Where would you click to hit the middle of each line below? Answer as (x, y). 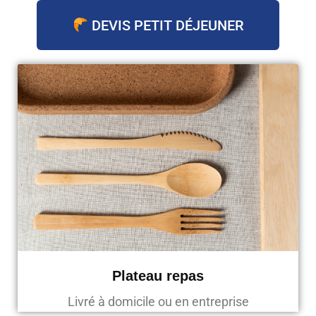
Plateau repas (158, 276)
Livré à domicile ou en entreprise (158, 302)
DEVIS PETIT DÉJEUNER (166, 25)
